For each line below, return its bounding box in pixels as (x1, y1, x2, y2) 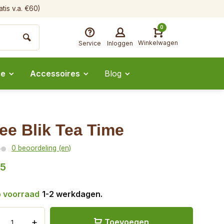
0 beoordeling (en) (11, 144, 71, 152)
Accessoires (30, 68, 80, 78)
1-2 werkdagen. (42, 189, 102, 199)
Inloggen (107, 39, 133, 47)
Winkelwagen (138, 39, 178, 46)
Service (78, 39, 101, 47)
